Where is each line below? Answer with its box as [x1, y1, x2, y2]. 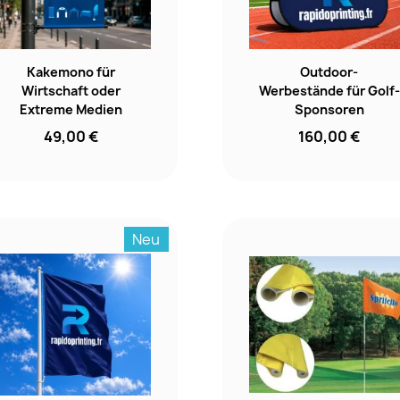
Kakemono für [26, 63, 115, 81]
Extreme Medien [19, 101, 122, 119]
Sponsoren [294, 101, 364, 119]
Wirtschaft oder [21, 82, 121, 100]
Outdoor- [300, 63, 359, 81]
